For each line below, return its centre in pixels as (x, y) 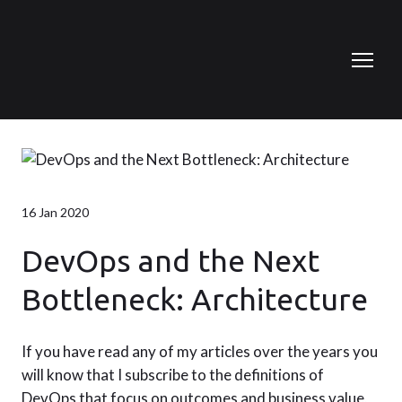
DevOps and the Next (170, 260)
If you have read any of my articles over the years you (200, 351)
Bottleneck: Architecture (195, 299)
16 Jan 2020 (55, 212)
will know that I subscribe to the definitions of (173, 375)
